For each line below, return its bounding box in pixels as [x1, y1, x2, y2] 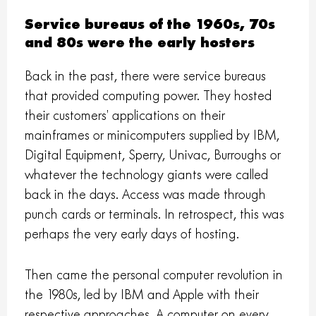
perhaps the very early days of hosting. [25, 225, 240, 242]
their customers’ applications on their [25, 107, 226, 123]
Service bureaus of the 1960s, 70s [25, 16, 276, 32]
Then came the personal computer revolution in [25, 266, 284, 283]
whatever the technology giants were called [25, 166, 269, 183]
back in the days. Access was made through [25, 186, 267, 202]
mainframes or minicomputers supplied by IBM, [25, 126, 280, 143]
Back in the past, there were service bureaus [25, 67, 267, 84]
